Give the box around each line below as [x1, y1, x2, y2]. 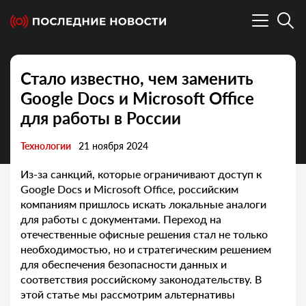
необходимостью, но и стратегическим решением [20, 242, 271, 256]
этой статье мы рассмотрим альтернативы [20, 288, 235, 301]
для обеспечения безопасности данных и [20, 258, 227, 271]
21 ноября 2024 [79, 140, 148, 152]
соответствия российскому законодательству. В [20, 273, 262, 286]
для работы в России [20, 108, 181, 128]
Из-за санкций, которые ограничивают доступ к [20, 167, 262, 181]
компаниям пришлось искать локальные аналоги [20, 197, 266, 211]
